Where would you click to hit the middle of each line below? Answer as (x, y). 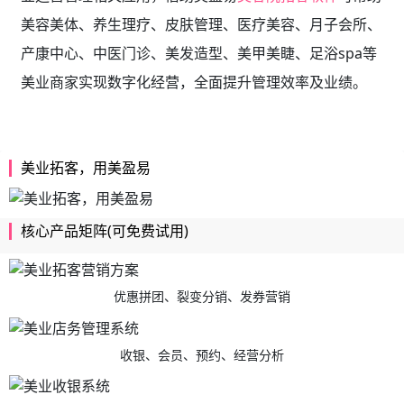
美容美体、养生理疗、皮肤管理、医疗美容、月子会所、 (201, 24)
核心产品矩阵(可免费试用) (105, 230)
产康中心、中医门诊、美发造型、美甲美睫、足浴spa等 (198, 53)
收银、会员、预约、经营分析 (202, 354)
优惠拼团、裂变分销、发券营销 (202, 297)
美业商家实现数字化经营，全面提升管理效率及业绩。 (193, 82)
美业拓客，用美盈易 (86, 168)
